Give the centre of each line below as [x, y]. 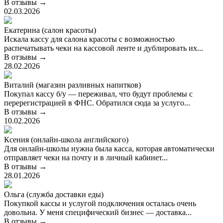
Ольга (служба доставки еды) [54, 194]
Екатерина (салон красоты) [50, 30]
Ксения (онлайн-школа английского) [66, 140]
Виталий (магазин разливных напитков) [72, 85]
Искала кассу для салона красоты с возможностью [89, 39]
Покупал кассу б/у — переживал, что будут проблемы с [98, 94]
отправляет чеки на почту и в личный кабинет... [86, 158]
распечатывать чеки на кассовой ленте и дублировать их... [104, 48]
